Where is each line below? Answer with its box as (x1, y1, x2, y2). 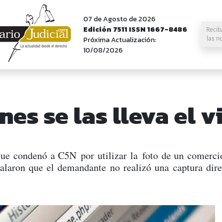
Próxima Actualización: (83, 35, 156, 45)
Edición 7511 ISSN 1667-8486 (83, 24, 187, 35)
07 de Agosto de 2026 (83, 14, 156, 24)
